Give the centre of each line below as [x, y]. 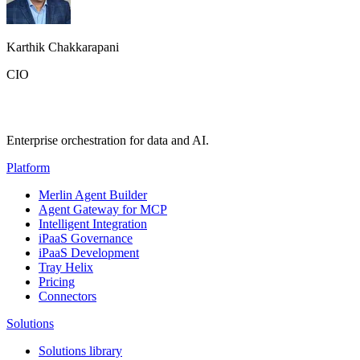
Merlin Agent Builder [93, 194]
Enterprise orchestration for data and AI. [108, 140]
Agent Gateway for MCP [103, 209]
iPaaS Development [89, 252]
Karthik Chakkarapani [63, 47]
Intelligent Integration [93, 223]
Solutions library [80, 350]
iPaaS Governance [86, 238]
